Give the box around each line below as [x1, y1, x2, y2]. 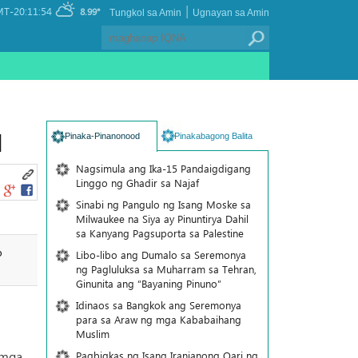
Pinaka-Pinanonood [64, 131, 140, 141]
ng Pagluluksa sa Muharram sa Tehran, [75, 262, 257, 276]
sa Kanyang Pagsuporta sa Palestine [75, 226, 244, 240]
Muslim [75, 327, 109, 340]
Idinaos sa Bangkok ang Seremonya [75, 298, 241, 312]
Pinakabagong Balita [173, 131, 253, 141]
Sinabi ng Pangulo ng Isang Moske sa [75, 197, 251, 211]
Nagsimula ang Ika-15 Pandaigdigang [75, 161, 251, 175]
